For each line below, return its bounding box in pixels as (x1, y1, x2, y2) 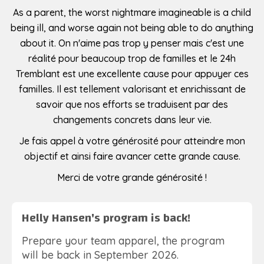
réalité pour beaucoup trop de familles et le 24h (28, 52, 236, 65)
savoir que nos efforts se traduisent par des (36, 98, 228, 111)
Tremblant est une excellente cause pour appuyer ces (15, 68, 249, 80)
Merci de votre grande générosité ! (57, 171, 207, 184)
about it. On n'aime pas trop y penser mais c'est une (20, 37, 244, 49)
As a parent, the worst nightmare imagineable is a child (13, 6, 251, 19)
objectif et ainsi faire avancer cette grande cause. (24, 150, 240, 163)
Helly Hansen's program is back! (22, 206, 190, 229)
